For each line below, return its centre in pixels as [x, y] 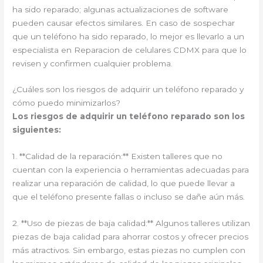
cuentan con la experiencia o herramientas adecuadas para [131, 170]
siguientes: [37, 130]
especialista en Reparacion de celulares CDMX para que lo [130, 50]
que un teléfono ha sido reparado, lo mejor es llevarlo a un [129, 36]
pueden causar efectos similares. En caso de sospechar [124, 23]
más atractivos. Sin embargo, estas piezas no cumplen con [129, 250]
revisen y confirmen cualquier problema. [93, 63]
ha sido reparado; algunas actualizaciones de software [121, 9]
